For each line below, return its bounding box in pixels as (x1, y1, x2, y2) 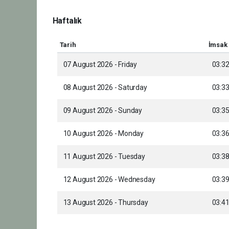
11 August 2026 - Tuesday (63, 152, 145, 161)
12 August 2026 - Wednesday (63, 175, 155, 184)
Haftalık (52, 15, 82, 26)
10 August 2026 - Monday (63, 129, 144, 138)
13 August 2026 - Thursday (63, 198, 148, 207)
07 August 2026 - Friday (63, 60, 138, 68)
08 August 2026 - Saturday (63, 83, 147, 91)
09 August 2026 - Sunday (63, 106, 143, 114)
